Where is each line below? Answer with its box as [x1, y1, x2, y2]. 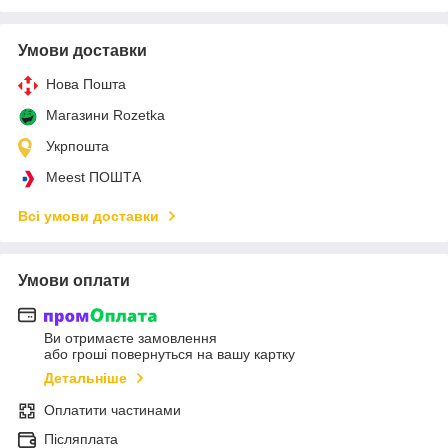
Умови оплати [18, 271, 130, 289]
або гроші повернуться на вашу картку [44, 346, 295, 363]
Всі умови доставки [18, 207, 159, 224]
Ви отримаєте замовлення [44, 330, 217, 347]
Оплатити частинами [44, 402, 181, 419]
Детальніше [44, 370, 127, 387]
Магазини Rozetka [46, 106, 165, 123]
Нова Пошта [46, 75, 126, 92]
